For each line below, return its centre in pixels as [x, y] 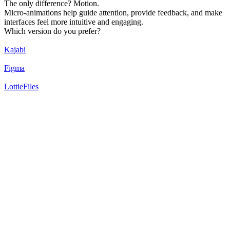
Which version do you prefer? [52, 31]
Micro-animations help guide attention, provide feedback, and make [113, 13]
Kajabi [15, 50]
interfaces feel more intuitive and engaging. [74, 22]
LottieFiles [21, 87]
